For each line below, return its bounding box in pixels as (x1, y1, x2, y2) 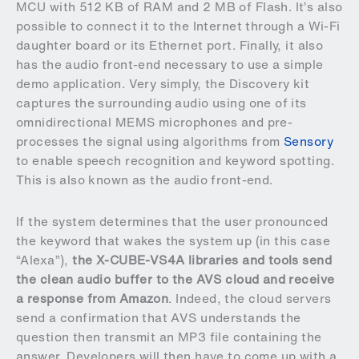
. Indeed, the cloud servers (168, 288, 332, 308)
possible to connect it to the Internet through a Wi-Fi (16, 16, 341, 35)
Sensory (284, 131, 334, 151)
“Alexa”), (16, 250, 73, 269)
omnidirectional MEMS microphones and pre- (16, 112, 293, 131)
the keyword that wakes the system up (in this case (16, 231, 331, 250)
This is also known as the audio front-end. (16, 170, 273, 189)
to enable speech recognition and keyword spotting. (16, 151, 335, 170)
